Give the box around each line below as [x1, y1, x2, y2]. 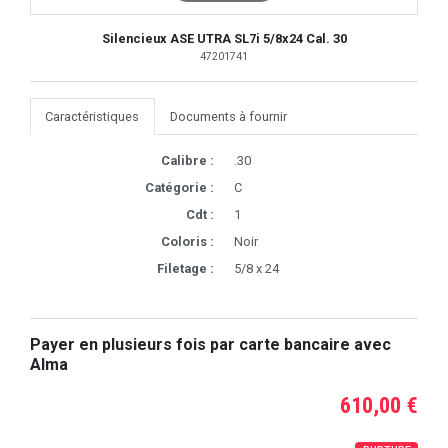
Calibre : [161, 152, 214, 168]
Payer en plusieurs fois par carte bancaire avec [30, 334, 391, 354]
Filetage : [157, 260, 214, 276]
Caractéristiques [45, 108, 140, 124]
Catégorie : [145, 179, 214, 195]
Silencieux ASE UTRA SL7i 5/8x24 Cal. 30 [101, 30, 347, 46]
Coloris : [161, 233, 214, 249]
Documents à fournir [170, 108, 288, 124]
